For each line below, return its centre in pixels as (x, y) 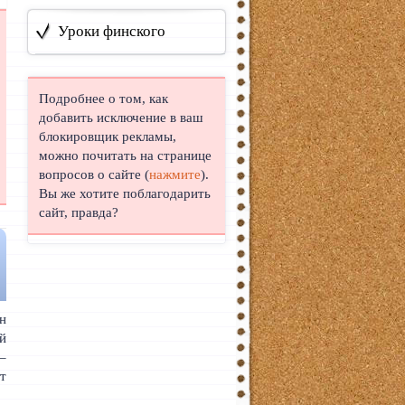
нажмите (174, 174)
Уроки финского (111, 31)
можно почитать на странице (125, 155)
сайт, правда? (78, 212)
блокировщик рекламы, (107, 136)
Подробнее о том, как (103, 98)
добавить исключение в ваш (121, 117)
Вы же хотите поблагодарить (124, 193)
